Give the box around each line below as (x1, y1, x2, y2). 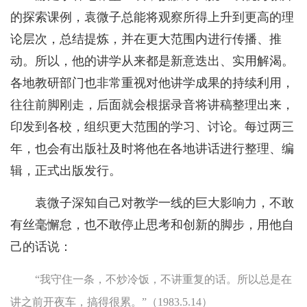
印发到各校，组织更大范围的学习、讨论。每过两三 (10, 120, 294, 134)
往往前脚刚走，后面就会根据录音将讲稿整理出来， (10, 98, 294, 112)
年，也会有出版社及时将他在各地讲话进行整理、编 (10, 142, 294, 156)
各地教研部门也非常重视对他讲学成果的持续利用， (10, 76, 294, 90)
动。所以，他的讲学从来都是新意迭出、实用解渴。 (10, 54, 294, 69)
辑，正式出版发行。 (10, 164, 121, 178)
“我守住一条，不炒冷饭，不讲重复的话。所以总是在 (35, 273, 292, 286)
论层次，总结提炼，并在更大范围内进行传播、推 (10, 32, 282, 47)
